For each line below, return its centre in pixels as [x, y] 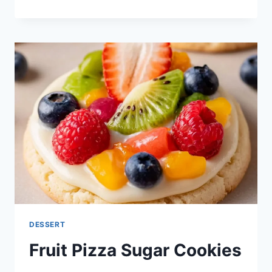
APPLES [98, 18]
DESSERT [47, 225]
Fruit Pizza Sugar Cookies [135, 250]
